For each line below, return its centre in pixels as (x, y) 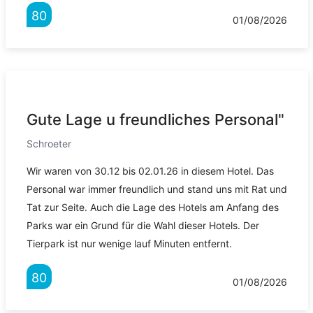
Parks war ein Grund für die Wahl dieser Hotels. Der (143, 226)
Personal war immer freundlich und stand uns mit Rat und (156, 189)
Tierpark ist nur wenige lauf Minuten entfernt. (129, 244)
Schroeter (49, 144)
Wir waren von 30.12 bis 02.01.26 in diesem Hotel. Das (150, 171)
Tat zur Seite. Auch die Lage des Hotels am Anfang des (152, 208)
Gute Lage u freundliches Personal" (155, 120)
